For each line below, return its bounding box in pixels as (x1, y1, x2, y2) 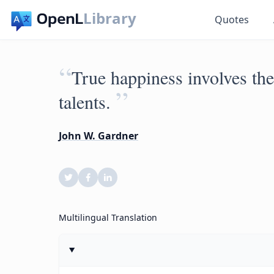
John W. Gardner (59, 129, 138, 143)
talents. (59, 89, 111, 114)
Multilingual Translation (59, 212, 157, 223)
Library (83, 8, 137, 28)
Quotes (215, 13, 250, 26)
